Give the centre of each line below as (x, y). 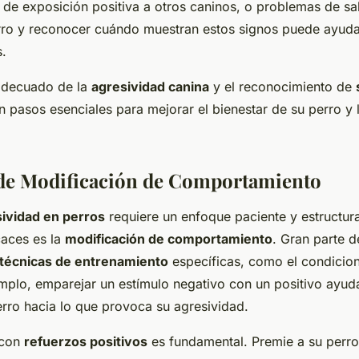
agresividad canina (150, 86)
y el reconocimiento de (282, 86)
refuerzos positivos (86, 341)
